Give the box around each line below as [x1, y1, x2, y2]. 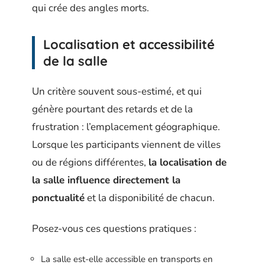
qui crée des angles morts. [32, 1, 149, 15]
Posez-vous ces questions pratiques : [32, 222, 196, 235]
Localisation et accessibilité [43, 36, 215, 53]
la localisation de [148, 155, 227, 169]
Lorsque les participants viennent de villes [32, 137, 221, 151]
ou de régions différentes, [32, 155, 148, 169]
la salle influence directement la [32, 173, 180, 187]
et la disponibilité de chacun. [85, 190, 215, 205]
